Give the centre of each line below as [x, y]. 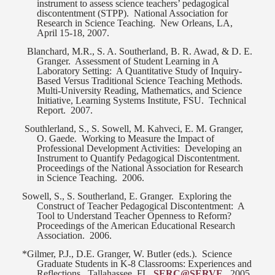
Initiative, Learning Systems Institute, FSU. [121, 101]
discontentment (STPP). [83, 14]
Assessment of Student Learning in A [147, 61]
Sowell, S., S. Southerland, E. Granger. [98, 196]
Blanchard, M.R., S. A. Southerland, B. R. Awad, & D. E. [140, 52]
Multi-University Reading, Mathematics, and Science [140, 91]
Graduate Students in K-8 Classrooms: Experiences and [145, 264]
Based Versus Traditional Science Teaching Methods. [140, 81]
